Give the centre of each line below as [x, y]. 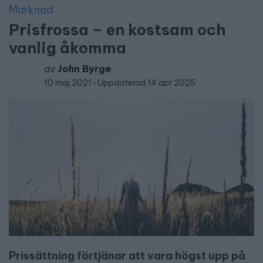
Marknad [31, 10]
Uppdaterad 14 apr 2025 [146, 83]
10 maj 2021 [69, 83]
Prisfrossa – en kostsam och [117, 30]
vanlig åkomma [68, 48]
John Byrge [84, 69]
